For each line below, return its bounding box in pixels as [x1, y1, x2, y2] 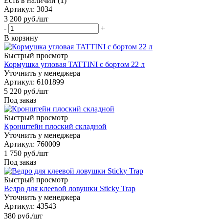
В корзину [4, 33, 38, 42]
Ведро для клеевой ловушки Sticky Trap [4, 184, 135, 193]
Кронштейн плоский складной [4, 122, 107, 131]
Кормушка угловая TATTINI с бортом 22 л [4, 60, 145, 68]
